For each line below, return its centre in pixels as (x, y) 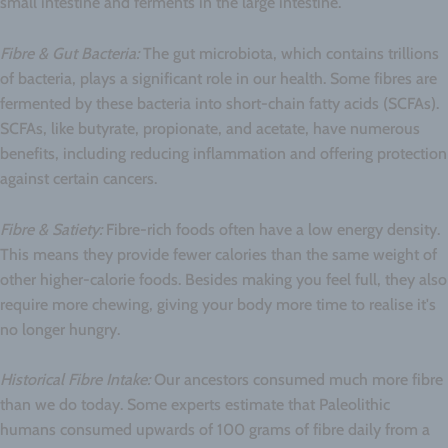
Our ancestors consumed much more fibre (296, 380)
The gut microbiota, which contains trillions (289, 53)
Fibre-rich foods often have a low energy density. (273, 229)
